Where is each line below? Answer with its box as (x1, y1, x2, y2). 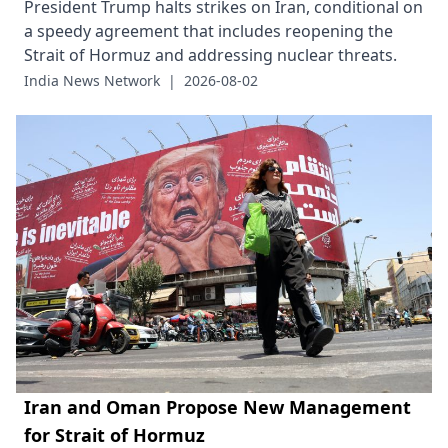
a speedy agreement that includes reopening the (24, 20, 393, 43)
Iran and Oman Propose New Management (24, 394, 411, 419)
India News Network (24, 71, 160, 91)
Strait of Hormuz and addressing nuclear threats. (24, 44, 397, 67)
